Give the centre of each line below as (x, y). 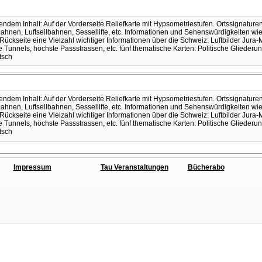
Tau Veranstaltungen (134, 167)
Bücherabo (206, 167)
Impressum (32, 167)
